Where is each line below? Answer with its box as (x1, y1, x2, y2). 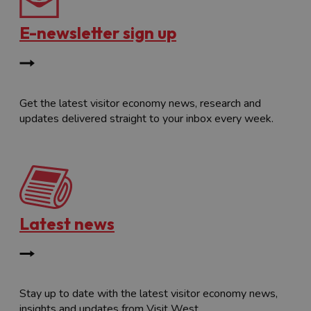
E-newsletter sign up (19, 22, 176, 43)
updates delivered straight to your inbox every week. (19, 110, 274, 126)
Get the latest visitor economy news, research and (19, 95, 261, 111)
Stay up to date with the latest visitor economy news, (19, 286, 278, 302)
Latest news (19, 212, 115, 234)
